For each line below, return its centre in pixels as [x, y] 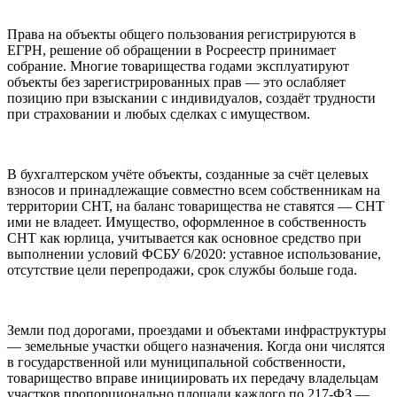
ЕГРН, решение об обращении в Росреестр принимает [171, 51]
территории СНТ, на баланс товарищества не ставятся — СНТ [196, 206]
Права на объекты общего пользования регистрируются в [182, 35]
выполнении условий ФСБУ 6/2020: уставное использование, [194, 254]
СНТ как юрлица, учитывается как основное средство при [184, 238]
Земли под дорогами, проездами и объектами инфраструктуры [197, 331]
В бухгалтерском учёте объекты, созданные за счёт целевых [188, 175]
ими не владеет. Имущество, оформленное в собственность [187, 222]
